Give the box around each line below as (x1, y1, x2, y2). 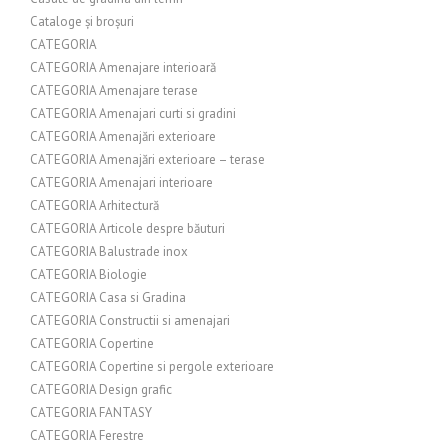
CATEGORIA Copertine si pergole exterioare (30, 358, 274, 375)
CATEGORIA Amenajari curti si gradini (30, 105, 236, 122)
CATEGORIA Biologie (30, 266, 147, 283)
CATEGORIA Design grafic (30, 381, 172, 398)
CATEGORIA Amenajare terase (30, 82, 198, 99)
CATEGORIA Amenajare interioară (30, 59, 216, 76)
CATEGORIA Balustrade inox (30, 243, 188, 260)
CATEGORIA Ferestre (30, 427, 144, 444)
